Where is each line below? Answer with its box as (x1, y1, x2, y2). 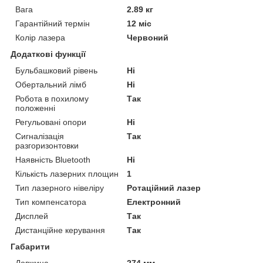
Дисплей (15, 211, 48, 221)
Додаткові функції (11, 49, 86, 59)
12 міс (127, 18, 152, 28)
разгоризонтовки (15, 140, 79, 150)
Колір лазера (15, 32, 65, 42)
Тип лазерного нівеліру (15, 183, 104, 193)
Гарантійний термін (15, 18, 90, 28)
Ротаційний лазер (127, 183, 201, 193)
